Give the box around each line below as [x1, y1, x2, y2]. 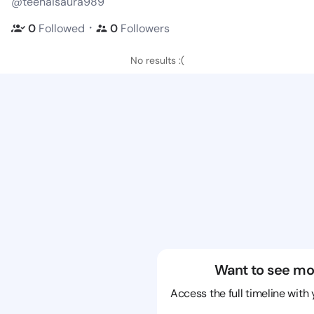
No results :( [130, 54, 184, 67]
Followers [121, 20, 170, 36]
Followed [39, 20, 85, 36]
